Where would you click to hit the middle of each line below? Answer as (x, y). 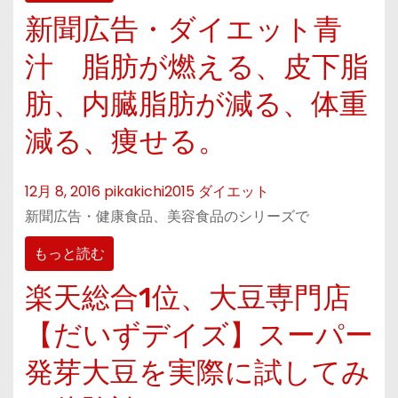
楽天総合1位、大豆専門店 (187, 297)
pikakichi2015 (149, 192)
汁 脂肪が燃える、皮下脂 (196, 67)
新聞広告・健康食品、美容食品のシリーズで (167, 217)
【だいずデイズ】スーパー (199, 334)
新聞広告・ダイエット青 (183, 30)
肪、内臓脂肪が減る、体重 (196, 104)
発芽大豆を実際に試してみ (197, 372)
